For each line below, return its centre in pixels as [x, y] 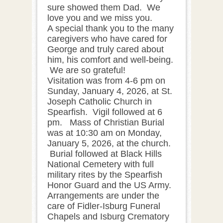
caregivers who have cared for [107, 39]
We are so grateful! [88, 70]
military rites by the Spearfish [105, 174]
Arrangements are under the [103, 195]
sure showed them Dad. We [104, 7]
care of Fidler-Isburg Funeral [104, 206]
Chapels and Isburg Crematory [108, 216]
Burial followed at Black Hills [105, 154]
